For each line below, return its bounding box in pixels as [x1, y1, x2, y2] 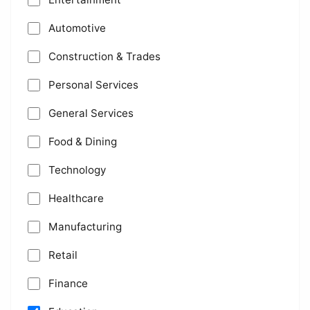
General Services [48, 107, 134, 120]
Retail [48, 248, 77, 262]
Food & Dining [48, 135, 117, 148]
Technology [48, 163, 106, 176]
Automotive [48, 21, 106, 35]
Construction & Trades [48, 50, 161, 63]
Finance [48, 277, 88, 290]
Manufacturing [48, 220, 122, 233]
